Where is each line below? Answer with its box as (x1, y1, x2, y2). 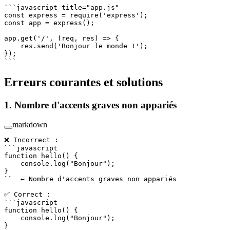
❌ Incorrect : (4, 136, 59, 144)
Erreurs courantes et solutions (4, 75, 166, 89)
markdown (12, 120, 47, 129)
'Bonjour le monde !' (57, 42, 140, 50)
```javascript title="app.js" (4, 3, 119, 11)
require (66, 11, 99, 19)
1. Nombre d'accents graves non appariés (4, 99, 179, 110)
